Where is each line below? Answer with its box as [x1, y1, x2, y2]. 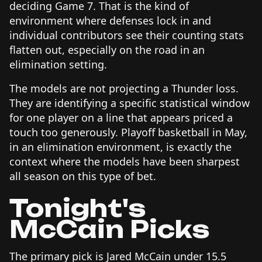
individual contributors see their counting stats [9, 27, 244, 42]
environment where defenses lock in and [9, 13, 211, 27]
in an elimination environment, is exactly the [9, 139, 232, 154]
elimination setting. [9, 57, 107, 71]
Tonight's [9, 193, 146, 223]
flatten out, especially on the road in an [9, 42, 205, 57]
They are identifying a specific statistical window [9, 95, 250, 110]
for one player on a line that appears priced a [9, 110, 233, 125]
